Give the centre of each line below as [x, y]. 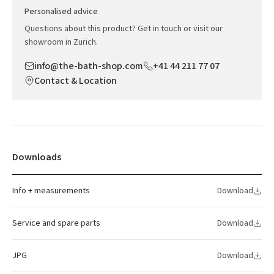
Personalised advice [61, 11]
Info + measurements [51, 191]
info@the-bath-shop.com [89, 66]
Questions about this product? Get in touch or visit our [124, 28]
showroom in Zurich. [61, 42]
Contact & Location [76, 80]
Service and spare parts [56, 223]
